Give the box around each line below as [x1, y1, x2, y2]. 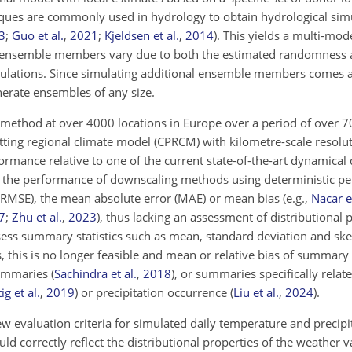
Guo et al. [12, 27, 64, 43]
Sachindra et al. [54, 266, 137, 281]
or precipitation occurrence [78, 284, 230, 300]
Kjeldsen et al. [104, 27, 179, 43]
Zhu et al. [12, 209, 62, 225]
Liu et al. [233, 284, 279, 300]
